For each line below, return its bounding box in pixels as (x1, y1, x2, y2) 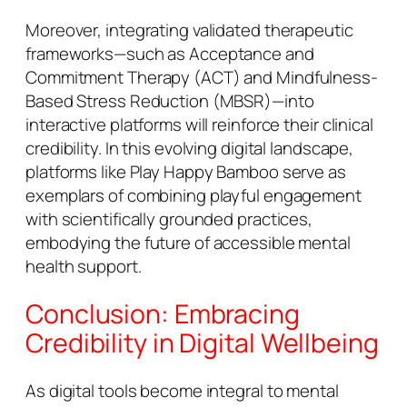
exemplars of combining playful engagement (25, 183, 362, 207)
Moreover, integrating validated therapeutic (25, 17, 353, 42)
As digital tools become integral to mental (25, 379, 339, 403)
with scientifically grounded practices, (25, 206, 313, 231)
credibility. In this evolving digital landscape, (25, 135, 354, 160)
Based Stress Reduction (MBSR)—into (25, 88, 314, 113)
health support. (25, 253, 142, 278)
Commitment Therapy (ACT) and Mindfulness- (25, 65, 378, 89)
